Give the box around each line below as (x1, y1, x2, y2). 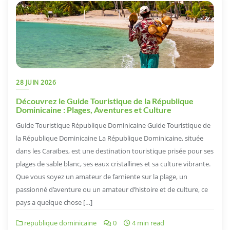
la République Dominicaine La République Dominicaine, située (16, 133, 203, 143)
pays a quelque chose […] (16, 197, 92, 207)
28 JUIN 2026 (16, 78, 56, 87)
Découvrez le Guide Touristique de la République (16, 95, 194, 106)
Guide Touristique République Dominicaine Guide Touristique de (16, 120, 210, 130)
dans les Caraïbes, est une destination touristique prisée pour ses (16, 146, 214, 156)
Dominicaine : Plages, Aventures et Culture (16, 104, 171, 114)
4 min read (130, 218, 164, 227)
